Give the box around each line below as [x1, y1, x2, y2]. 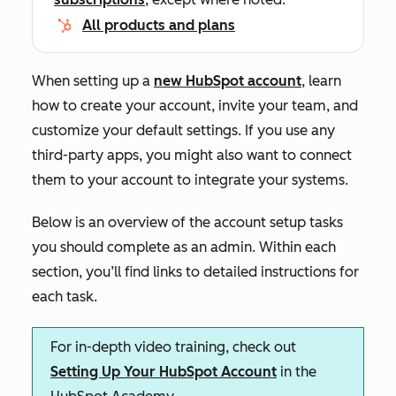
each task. [32, 288, 97, 305]
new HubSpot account [154, 72, 301, 89]
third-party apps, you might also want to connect [32, 147, 352, 164]
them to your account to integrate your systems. [32, 171, 348, 188]
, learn [301, 72, 341, 89]
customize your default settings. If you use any [32, 122, 335, 139]
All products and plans [82, 17, 235, 34]
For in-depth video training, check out [50, 339, 296, 355]
